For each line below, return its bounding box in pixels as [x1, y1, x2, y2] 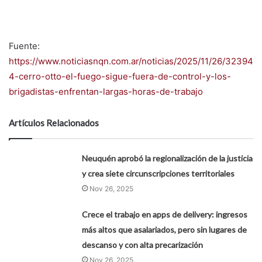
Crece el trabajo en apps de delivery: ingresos [82, 209, 248, 219]
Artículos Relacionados [9, 117, 99, 128]
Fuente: [9, 40, 40, 51]
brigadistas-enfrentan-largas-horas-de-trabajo [9, 85, 203, 97]
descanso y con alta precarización [82, 239, 204, 250]
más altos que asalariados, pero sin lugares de [82, 224, 247, 235]
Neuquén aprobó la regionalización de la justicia [82, 153, 253, 163]
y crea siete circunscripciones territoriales [82, 168, 235, 178]
